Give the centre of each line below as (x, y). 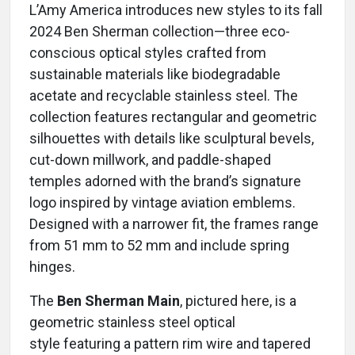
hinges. (52, 267)
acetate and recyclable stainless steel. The (164, 96)
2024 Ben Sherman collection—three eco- (160, 32)
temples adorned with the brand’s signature (165, 181)
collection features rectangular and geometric (173, 117)
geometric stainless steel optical (132, 323)
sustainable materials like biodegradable (155, 74)
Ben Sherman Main (118, 301)
